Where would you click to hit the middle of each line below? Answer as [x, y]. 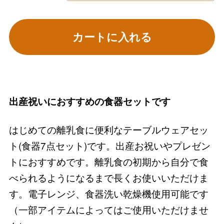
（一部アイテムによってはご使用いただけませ [108, 209]
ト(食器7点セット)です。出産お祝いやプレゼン [109, 145]
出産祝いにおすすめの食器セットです [89, 101]
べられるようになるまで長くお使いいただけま [108, 177]
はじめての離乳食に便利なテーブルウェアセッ [108, 129]
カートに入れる [112, 37]
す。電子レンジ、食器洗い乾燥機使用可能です [108, 193]
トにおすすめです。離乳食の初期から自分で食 [108, 161]
